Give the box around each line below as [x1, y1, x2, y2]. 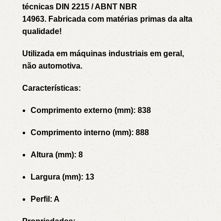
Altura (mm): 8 [31, 150, 83, 159]
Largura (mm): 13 [31, 173, 94, 181]
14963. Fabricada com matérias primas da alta [22, 15, 192, 23]
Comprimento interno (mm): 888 [31, 128, 149, 137]
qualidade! [22, 27, 62, 36]
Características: [22, 84, 81, 92]
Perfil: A [31, 195, 60, 203]
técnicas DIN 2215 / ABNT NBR [22, 2, 137, 11]
